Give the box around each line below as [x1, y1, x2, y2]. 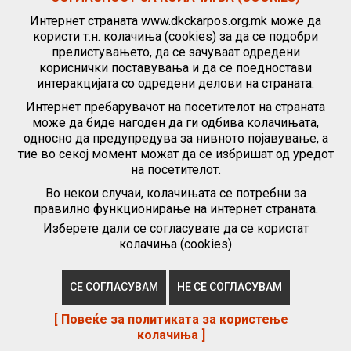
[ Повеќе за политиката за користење [53, 312, 288, 327]
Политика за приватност [31, 256, 152, 269]
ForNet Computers [245, 295, 329, 308]
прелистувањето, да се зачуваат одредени [51, 45, 300, 60]
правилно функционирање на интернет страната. [33, 201, 318, 216]
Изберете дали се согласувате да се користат [42, 221, 309, 236]
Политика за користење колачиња [158, 256, 324, 269]
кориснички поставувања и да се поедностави [39, 60, 312, 75]
